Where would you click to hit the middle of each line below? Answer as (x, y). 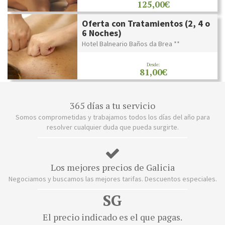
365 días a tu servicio (113, 105)
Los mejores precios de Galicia (113, 167)
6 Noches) (102, 33)
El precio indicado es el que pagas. (113, 217)
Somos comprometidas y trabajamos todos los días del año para (113, 117)
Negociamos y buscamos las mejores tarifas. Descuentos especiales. (113, 179)
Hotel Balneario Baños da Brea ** (131, 43)
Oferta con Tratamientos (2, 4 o (146, 23)
